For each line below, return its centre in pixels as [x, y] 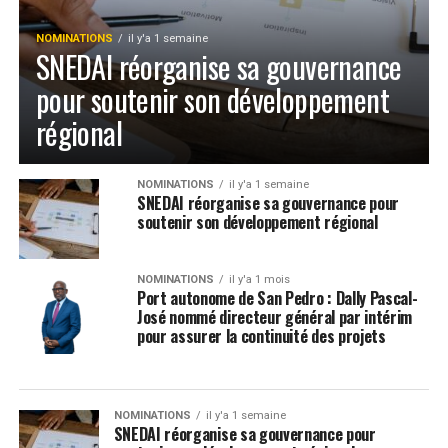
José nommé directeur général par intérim [274, 317]
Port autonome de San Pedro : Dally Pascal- [277, 298]
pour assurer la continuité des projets [261, 336]
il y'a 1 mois [259, 280]
